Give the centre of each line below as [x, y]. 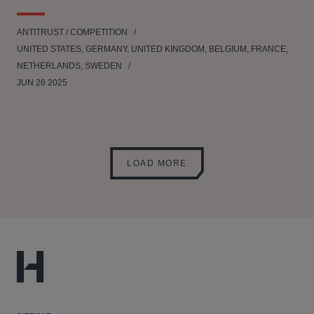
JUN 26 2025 [42, 83]
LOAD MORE [157, 163]
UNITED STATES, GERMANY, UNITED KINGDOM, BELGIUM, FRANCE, [152, 49]
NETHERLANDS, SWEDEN [70, 66]
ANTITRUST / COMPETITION [72, 32]
